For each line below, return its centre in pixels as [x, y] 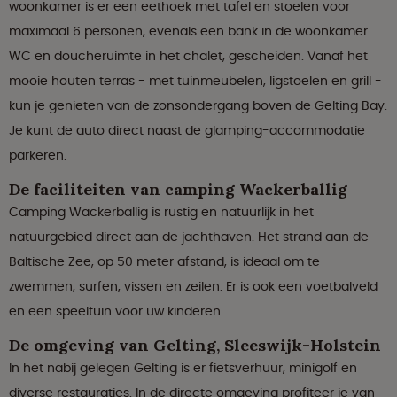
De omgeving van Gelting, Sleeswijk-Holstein [195, 346]
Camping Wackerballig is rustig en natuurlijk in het [161, 212]
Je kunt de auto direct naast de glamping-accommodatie [187, 131]
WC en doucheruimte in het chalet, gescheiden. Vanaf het [188, 56]
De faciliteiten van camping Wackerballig [178, 190]
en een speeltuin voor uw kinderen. [116, 311]
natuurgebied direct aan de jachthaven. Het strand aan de [189, 237]
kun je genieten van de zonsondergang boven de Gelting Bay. [198, 106]
